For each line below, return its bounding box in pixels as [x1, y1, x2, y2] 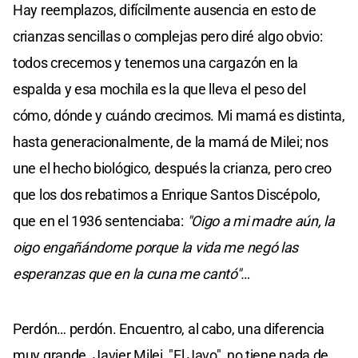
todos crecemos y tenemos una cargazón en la [13, 54, 299, 71]
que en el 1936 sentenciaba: [13, 212, 187, 229]
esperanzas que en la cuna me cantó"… [13, 265, 251, 282]
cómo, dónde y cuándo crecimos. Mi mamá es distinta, [13, 106, 345, 124]
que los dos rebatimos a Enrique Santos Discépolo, [13, 185, 320, 203]
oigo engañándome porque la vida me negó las [13, 238, 299, 256]
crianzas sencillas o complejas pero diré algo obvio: [13, 27, 323, 45]
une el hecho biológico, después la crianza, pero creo [13, 159, 332, 177]
